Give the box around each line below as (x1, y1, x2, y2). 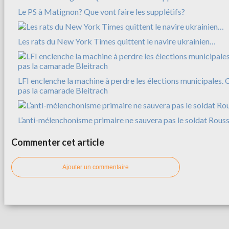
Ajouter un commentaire (62, 163, 129, 171)
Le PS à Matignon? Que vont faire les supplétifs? (18, 6, 185, 16)
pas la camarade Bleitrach (18, 85, 108, 95)
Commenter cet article (11, 136, 104, 148)
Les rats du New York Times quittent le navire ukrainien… (18, 36, 216, 46)
